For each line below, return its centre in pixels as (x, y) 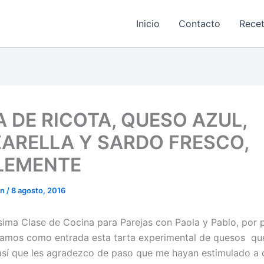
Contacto (200, 24)
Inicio (148, 24)
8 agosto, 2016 (38, 190)
